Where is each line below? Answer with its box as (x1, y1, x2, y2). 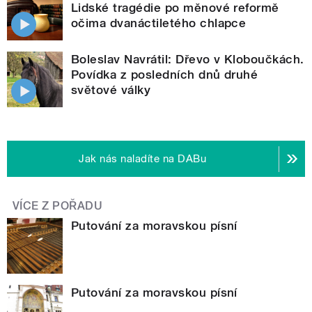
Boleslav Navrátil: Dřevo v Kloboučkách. (71, 52, 304, 67)
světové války (71, 83, 151, 97)
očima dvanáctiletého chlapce (71, 16, 247, 31)
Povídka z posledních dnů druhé (71, 68, 258, 82)
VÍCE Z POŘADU (13, 199, 103, 213)
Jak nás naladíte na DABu (79, 153, 207, 166)
